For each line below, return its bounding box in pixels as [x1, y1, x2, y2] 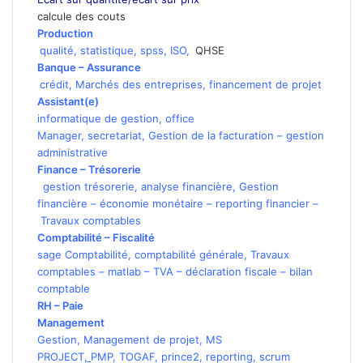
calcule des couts [37, 9, 126, 23]
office [165, 111, 194, 125]
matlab [108, 264, 141, 278]
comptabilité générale [135, 247, 244, 261]
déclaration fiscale [186, 264, 277, 278]
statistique [80, 43, 134, 57]
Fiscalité [113, 230, 155, 244]
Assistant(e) [37, 94, 99, 108]
